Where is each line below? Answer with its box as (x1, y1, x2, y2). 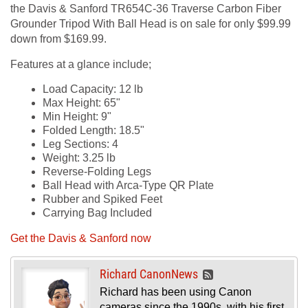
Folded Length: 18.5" (43, 124, 144, 136)
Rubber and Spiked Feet (43, 193, 162, 205)
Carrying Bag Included (43, 207, 152, 219)
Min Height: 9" (43, 111, 111, 122)
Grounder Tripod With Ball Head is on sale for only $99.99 (10, 18, 291, 30)
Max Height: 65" (43, 97, 120, 109)
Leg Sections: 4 (43, 138, 118, 150)
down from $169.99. (10, 33, 107, 45)
